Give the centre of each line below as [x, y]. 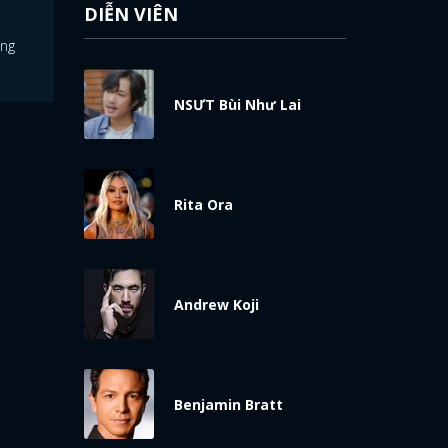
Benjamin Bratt [228, 404]
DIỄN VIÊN [130, 14]
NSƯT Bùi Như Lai [237, 104]
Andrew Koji [216, 304]
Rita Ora [203, 204]
